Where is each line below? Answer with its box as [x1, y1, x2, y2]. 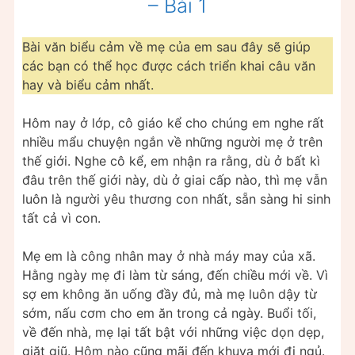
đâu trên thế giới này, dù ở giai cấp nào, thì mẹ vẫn [22, 171, 327, 188]
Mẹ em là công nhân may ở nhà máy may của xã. [22, 247, 315, 264]
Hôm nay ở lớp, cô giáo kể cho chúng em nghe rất [22, 114, 324, 131]
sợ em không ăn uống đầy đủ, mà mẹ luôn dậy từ [22, 285, 317, 302]
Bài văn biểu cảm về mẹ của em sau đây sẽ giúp [22, 38, 311, 55]
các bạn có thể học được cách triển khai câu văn [22, 57, 315, 74]
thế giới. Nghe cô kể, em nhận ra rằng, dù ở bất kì [22, 152, 320, 169]
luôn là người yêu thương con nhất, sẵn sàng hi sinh [22, 190, 330, 207]
